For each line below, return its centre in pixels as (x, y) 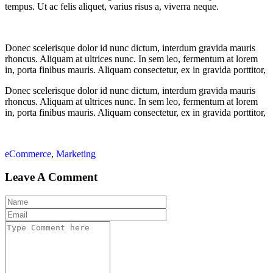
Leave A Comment (51, 177)
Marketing (76, 154)
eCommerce (28, 154)
